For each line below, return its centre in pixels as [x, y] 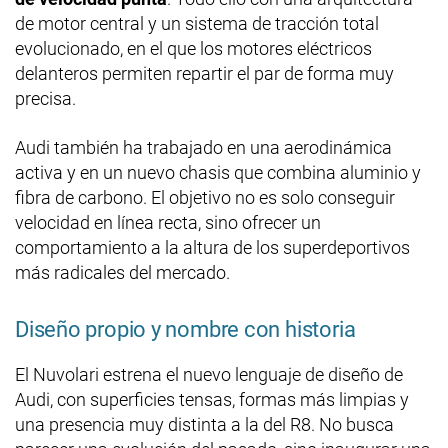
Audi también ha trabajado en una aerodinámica [203, 147]
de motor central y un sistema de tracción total [197, 23]
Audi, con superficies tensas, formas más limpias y [212, 399]
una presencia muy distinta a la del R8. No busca [204, 424]
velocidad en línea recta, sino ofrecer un [168, 222]
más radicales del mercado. [122, 272]
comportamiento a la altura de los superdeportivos [212, 247]
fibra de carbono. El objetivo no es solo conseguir [205, 197]
